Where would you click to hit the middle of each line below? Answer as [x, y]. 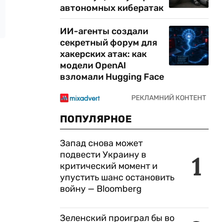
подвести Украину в [103, 155]
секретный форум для [109, 43]
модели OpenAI [93, 65]
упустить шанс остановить [117, 177]
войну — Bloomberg [101, 189]
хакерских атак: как [103, 54]
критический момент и [109, 166]
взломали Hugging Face [112, 77]
